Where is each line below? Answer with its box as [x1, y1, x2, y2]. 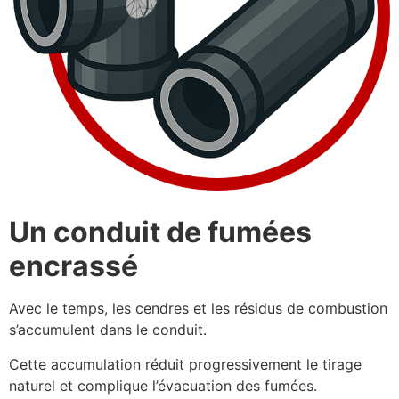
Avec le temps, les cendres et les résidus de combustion [9, 299, 387, 318]
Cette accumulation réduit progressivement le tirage [9, 354, 362, 373]
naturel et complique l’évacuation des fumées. [9, 376, 317, 395]
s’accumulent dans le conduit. [9, 321, 207, 339]
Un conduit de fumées [9, 215, 312, 250]
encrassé [9, 248, 138, 284]
